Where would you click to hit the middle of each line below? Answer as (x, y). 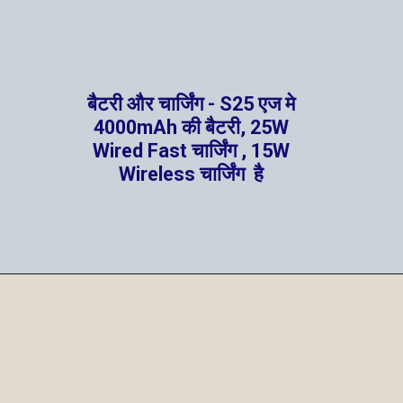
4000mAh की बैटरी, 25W (192, 128)
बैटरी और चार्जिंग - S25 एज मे (192, 104)
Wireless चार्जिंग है (192, 175)
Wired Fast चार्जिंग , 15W (192, 151)
